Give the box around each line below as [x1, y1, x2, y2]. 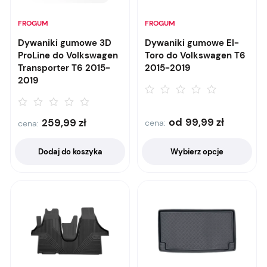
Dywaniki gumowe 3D [18, 37, 111, 49]
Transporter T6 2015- [18, 62, 110, 74]
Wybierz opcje [170, 147, 223, 157]
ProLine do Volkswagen [18, 49, 118, 61]
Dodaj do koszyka [38, 147, 103, 157]
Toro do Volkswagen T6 [145, 49, 246, 61]
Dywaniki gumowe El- [145, 37, 239, 49]
